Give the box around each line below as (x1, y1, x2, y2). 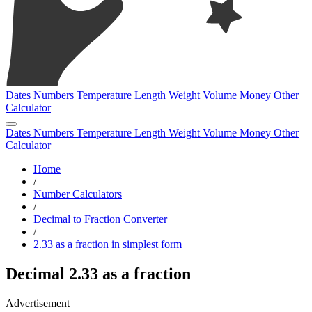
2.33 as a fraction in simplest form (33, 238, 182, 250)
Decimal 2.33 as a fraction (6, 264, 191, 283)
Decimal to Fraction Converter (33, 213, 167, 225)
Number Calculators (33, 188, 122, 200)
